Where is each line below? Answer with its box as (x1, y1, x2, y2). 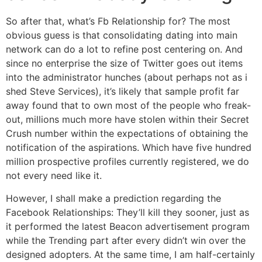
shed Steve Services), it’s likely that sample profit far (6, 85, 239, 98)
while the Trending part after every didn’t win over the (6, 234, 246, 246)
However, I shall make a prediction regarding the (6, 192, 221, 204)
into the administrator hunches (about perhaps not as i (6, 71, 247, 84)
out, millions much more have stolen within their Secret (6, 113, 249, 126)
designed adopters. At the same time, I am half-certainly (6, 248, 255, 260)
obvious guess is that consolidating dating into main (6, 29, 237, 42)
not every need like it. (6, 170, 102, 182)
